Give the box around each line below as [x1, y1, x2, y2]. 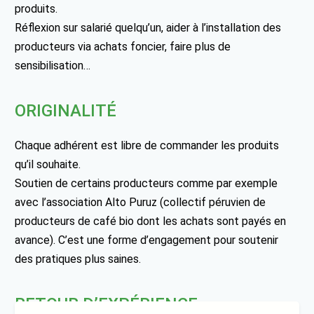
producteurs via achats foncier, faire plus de [15, 39, 231, 53]
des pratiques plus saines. [15, 252, 142, 266]
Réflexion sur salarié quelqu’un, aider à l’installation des [15, 20, 282, 34]
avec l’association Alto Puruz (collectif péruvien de [15, 195, 266, 209]
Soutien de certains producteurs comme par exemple [15, 176, 278, 190]
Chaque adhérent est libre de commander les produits [15, 138, 280, 152]
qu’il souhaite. [15, 157, 81, 171]
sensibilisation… [15, 58, 91, 72]
